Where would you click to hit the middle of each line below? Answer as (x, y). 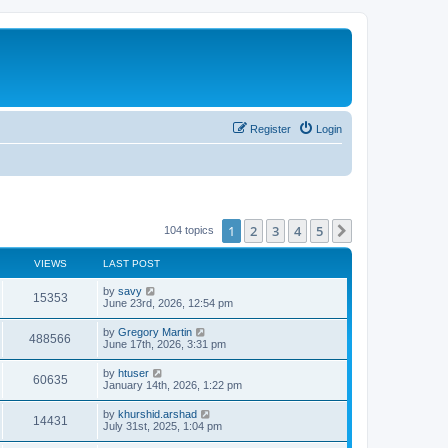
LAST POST (131, 263)
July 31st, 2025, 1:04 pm (162, 425)
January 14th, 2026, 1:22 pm (172, 384)
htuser (133, 372)
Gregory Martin (155, 331)
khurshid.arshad (157, 413)
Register (270, 128)
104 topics (190, 229)
